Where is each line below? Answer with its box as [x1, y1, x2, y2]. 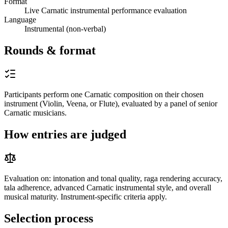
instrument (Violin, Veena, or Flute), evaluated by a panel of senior [4, 99, 217, 108]
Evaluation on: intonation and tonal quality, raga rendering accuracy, [4, 174, 222, 183]
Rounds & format [4, 44, 96, 58]
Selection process [4, 211, 93, 225]
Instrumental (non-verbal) [24, 24, 106, 34]
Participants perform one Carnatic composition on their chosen [4, 90, 204, 99]
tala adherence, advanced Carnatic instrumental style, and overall [4, 183, 211, 192]
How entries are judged [4, 128, 126, 141]
